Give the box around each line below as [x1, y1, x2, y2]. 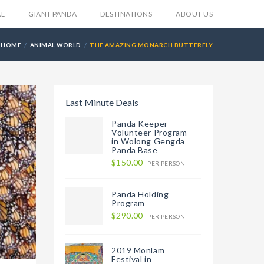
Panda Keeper [111, 118, 168, 128]
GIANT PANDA [28, 9, 77, 18]
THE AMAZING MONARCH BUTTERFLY [90, 41, 213, 48]
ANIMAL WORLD [29, 41, 81, 48]
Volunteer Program [111, 127, 187, 137]
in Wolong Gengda [111, 136, 185, 146]
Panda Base [111, 145, 158, 155]
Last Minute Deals [65, 97, 138, 108]
